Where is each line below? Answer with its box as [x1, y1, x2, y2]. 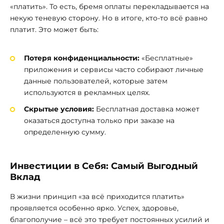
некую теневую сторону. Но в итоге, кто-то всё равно [10, 13, 207, 23]
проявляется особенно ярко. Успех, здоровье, [10, 203, 178, 213]
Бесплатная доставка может [94, 104, 199, 113]
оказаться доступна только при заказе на [24, 115, 174, 125]
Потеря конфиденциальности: [24, 53, 139, 62]
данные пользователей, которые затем [24, 76, 167, 85]
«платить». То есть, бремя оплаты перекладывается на [10, 2, 209, 11]
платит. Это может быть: [10, 25, 98, 34]
